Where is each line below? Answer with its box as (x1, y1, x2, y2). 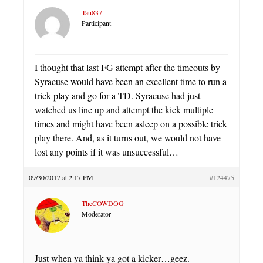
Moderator (82, 209, 111, 218)
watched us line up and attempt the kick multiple (35, 103, 213, 116)
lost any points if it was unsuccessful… (35, 146, 178, 158)
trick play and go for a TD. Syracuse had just (35, 89, 200, 102)
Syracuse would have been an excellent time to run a (35, 75, 227, 87)
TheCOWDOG (82, 198, 124, 208)
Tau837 (82, 8, 102, 17)
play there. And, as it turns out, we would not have (35, 131, 221, 144)
